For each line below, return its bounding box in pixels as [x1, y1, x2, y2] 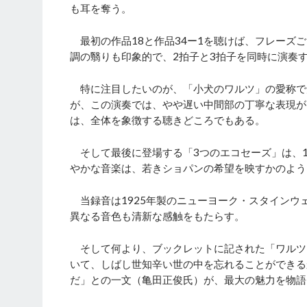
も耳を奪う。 [70, 2, 132, 15]
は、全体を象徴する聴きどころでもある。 [70, 114, 265, 127]
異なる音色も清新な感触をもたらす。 [70, 210, 245, 223]
